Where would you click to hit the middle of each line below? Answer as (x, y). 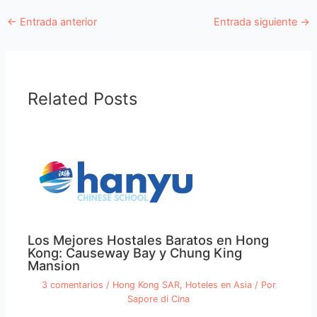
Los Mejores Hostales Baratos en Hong (149, 240)
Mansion (54, 266)
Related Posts (83, 99)
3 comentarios (72, 285)
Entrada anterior (57, 22)
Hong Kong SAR (146, 285)
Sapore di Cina (158, 299)
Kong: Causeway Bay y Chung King (135, 253)
